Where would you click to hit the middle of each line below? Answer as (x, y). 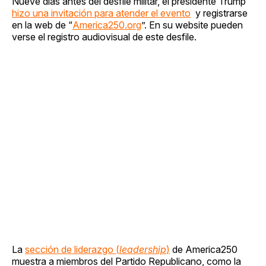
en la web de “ (42, 25)
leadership (143, 249)
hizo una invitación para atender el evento (101, 13)
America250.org (107, 25)
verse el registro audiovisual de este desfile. (104, 37)
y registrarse (219, 13)
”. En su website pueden (192, 25)
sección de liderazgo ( (72, 249)
